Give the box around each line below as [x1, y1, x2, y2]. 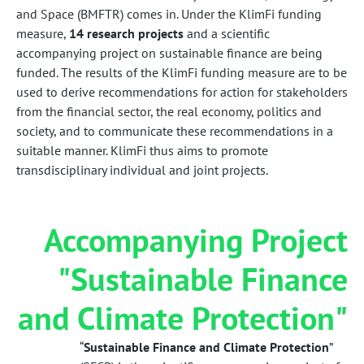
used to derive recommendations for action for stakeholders [16, 83, 348, 100]
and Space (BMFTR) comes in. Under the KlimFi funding [16, 5, 322, 22]
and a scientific [184, 24, 270, 41]
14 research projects [69, 24, 184, 41]
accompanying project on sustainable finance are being [16, 44, 323, 61]
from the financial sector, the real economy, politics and [16, 102, 322, 119]
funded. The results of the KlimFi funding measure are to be [16, 63, 347, 80]
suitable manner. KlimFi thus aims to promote [16, 141, 268, 158]
